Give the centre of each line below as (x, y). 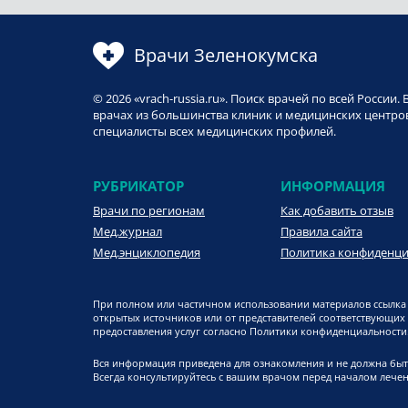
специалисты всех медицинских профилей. (214, 132)
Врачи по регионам (149, 211)
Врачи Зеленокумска (226, 56)
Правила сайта (321, 232)
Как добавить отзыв (337, 211)
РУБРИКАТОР (138, 186)
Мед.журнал (127, 232)
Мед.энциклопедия (147, 253)
